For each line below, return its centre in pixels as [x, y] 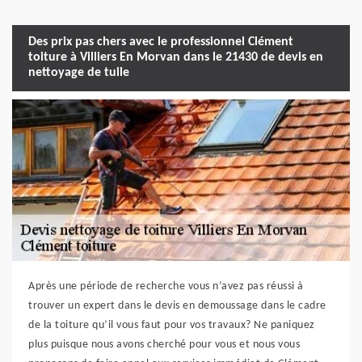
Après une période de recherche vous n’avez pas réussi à [166, 286]
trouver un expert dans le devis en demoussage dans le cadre [177, 305]
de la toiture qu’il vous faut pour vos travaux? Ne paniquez [172, 325]
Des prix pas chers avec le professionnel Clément [161, 42]
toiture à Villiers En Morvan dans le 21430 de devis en [176, 58]
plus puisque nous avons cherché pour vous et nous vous [164, 344]
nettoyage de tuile [79, 73]
